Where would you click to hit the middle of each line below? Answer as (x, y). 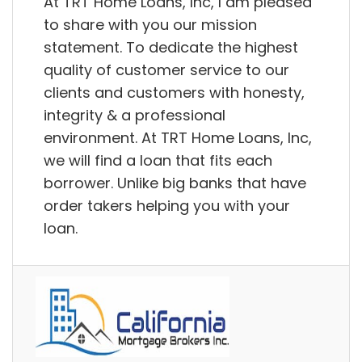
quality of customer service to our (166, 69)
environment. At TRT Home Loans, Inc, (178, 137)
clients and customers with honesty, (174, 92)
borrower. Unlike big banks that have (175, 183)
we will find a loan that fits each (158, 160)
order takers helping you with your (167, 205)
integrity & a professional (135, 115)
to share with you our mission (150, 24)
